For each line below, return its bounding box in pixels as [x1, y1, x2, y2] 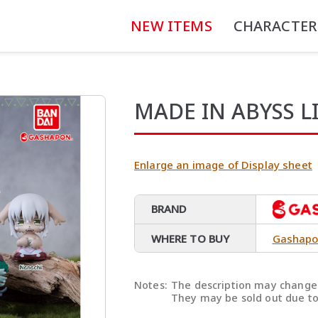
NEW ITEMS [131, 16, 212, 35]
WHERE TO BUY [150, 231, 230, 246]
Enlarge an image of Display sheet [134, 157, 312, 172]
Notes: [134, 278, 168, 292]
